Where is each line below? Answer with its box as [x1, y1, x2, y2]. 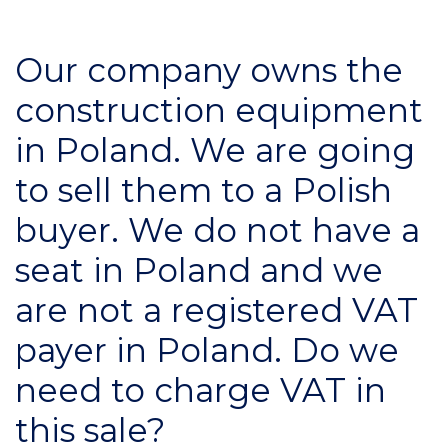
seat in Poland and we [15, 250, 383, 291]
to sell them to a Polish [15, 170, 392, 211]
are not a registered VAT [15, 290, 418, 331]
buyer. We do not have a [15, 210, 420, 251]
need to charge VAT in [15, 370, 386, 411]
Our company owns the [15, 50, 403, 91]
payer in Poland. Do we [15, 330, 399, 371]
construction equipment [15, 90, 423, 131]
